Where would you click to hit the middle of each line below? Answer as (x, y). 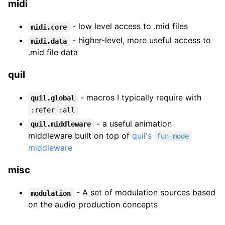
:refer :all (53, 110)
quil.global (53, 98)
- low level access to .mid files (129, 26)
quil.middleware (61, 124)
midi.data (49, 41)
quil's (143, 135)
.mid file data (53, 52)
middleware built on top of (80, 135)
